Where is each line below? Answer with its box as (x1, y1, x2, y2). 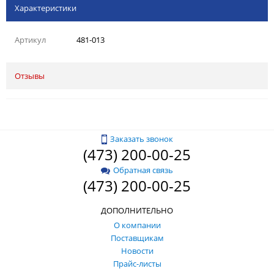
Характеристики (15, 2, 76, 13)
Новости (120, 245, 154, 257)
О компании (113, 220, 161, 231)
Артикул (15, 34, 46, 45)
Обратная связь (113, 165, 173, 176)
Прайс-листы (113, 258, 161, 270)
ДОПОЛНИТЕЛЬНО (101, 205, 173, 217)
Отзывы (15, 70, 45, 81)
